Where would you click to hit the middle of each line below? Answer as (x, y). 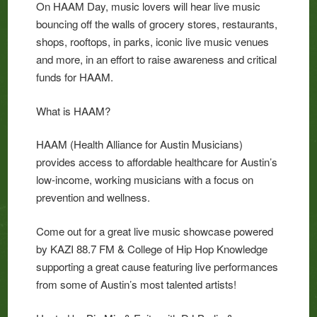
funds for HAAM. (75, 76)
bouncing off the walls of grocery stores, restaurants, (157, 23)
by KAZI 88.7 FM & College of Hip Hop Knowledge (152, 249)
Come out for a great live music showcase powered (155, 231)
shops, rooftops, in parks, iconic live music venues (153, 41)
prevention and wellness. (93, 197)
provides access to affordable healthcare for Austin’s (157, 162)
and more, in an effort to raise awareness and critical (157, 59)
